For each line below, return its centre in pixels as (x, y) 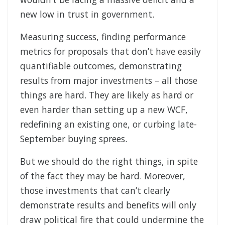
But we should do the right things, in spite (109, 161)
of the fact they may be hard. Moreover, (103, 176)
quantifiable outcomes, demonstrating (101, 66)
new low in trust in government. (87, 14)
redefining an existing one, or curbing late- (108, 124)
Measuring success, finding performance (103, 37)
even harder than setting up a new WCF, (104, 110)
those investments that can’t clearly (95, 191)
